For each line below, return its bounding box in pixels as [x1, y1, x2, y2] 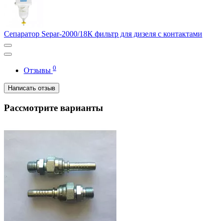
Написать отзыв [8, 84, 55, 92]
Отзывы [24, 66, 53, 75]
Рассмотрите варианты [4, 102, 103, 113]
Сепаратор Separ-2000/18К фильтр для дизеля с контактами [4, 29, 202, 38]
